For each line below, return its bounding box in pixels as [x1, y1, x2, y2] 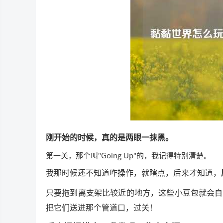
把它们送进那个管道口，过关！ [46, 202, 157, 213]
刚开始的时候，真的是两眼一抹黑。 [46, 131, 173, 143]
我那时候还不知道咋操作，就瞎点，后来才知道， [46, 167, 221, 178]
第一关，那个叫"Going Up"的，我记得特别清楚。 [46, 150, 211, 160]
